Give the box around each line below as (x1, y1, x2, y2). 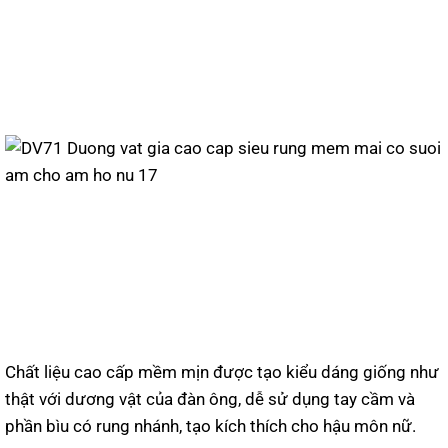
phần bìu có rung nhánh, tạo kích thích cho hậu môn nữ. (5, 415, 416, 436)
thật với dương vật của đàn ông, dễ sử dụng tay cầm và (5, 388, 415, 409)
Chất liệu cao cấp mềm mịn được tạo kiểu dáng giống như (5, 361, 439, 382)
